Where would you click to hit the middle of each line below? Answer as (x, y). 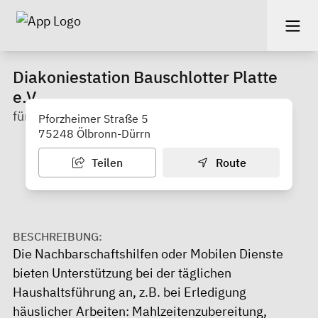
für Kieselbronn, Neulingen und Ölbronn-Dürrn (145, 116)
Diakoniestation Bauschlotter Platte (145, 77)
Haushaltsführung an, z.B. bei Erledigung (130, 292)
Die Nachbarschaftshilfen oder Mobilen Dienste (148, 253)
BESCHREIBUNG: (57, 236)
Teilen (105, 162)
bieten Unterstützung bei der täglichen (122, 273)
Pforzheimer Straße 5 (93, 118)
